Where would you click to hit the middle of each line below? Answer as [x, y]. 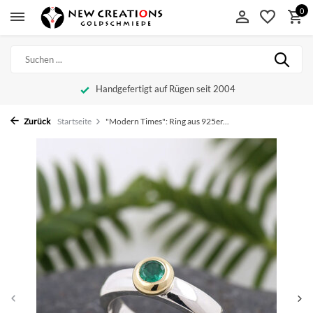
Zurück [36, 121]
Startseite [74, 121]
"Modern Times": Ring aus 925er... [167, 121]
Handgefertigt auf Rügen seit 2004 [165, 89]
